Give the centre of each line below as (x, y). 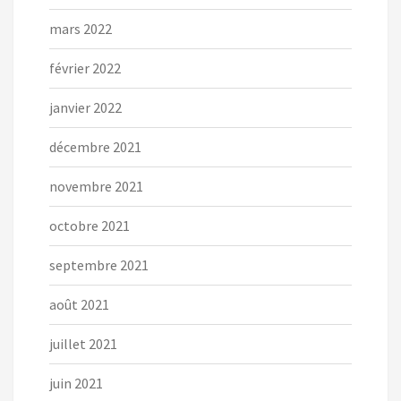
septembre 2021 (99, 265)
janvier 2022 (85, 108)
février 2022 (85, 68)
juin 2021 (76, 384)
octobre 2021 (90, 226)
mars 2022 (81, 29)
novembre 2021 (96, 187)
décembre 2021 (95, 147)
